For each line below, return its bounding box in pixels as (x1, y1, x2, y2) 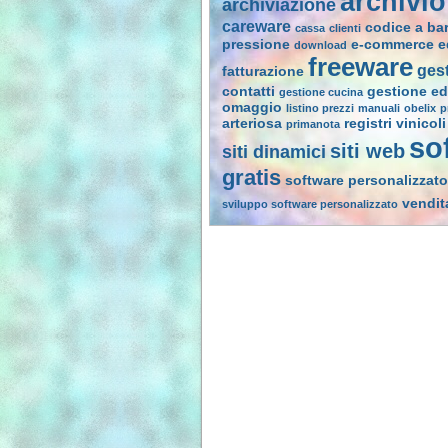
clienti (329, 22, 361, 35)
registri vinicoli (344, 116, 446, 132)
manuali (358, 102, 400, 115)
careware (222, 18, 291, 36)
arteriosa (222, 116, 282, 132)
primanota (286, 118, 340, 131)
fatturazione (222, 64, 304, 80)
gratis (222, 165, 281, 191)
